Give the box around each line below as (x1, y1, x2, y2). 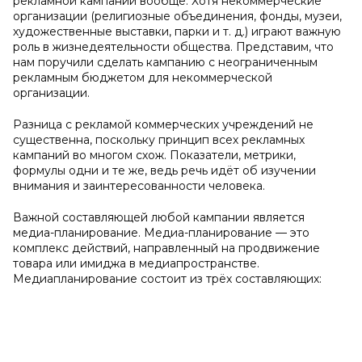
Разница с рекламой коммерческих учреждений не (13, 117, 314, 132)
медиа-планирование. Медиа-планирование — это (13, 225, 309, 240)
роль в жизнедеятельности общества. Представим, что (13, 40, 334, 54)
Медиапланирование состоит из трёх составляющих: (13, 271, 322, 286)
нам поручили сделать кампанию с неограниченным (13, 55, 318, 69)
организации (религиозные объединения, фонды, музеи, (13, 9, 342, 23)
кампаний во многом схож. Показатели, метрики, (13, 148, 296, 162)
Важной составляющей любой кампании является (13, 210, 305, 225)
